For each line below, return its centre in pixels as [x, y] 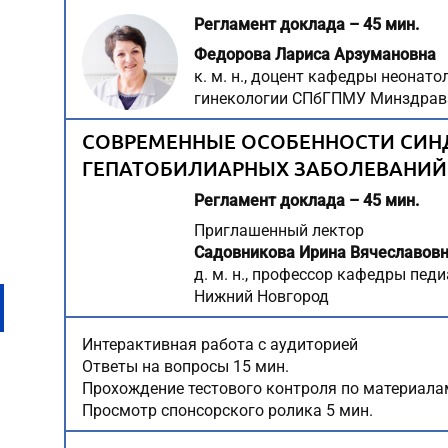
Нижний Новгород [261, 296]
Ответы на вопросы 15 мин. [185, 366]
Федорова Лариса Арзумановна [315, 54]
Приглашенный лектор [279, 230]
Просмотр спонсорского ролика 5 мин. [227, 410]
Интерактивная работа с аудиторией [220, 344]
